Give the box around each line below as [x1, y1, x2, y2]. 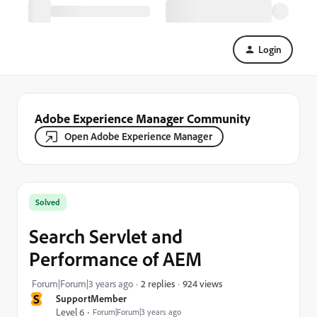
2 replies [141, 277, 175, 289]
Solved [35, 197, 60, 207]
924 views [183, 277, 222, 289]
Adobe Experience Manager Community [35, 110, 250, 126]
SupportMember [56, 292, 127, 304]
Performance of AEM [29, 246, 202, 271]
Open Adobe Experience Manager [64, 129, 212, 143]
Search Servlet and [29, 224, 183, 248]
